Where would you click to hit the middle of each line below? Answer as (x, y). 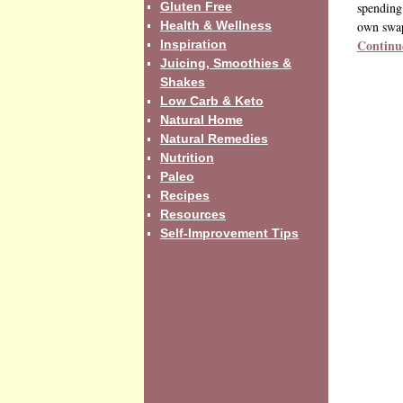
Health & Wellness (216, 25)
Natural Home (201, 119)
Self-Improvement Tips (229, 233)
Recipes (185, 195)
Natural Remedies (214, 138)
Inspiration (193, 44)
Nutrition (187, 157)
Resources (193, 214)
